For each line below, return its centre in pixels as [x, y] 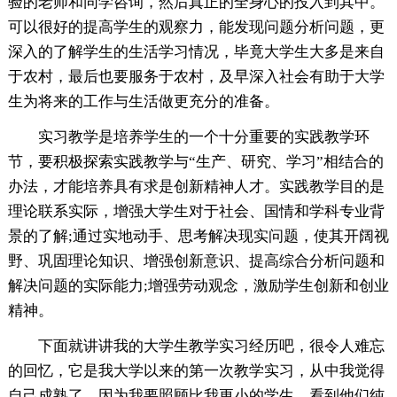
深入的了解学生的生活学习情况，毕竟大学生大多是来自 [196, 51]
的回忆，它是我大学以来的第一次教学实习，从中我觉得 [196, 370]
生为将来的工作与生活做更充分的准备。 [143, 101]
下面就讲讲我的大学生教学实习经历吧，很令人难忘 [211, 346]
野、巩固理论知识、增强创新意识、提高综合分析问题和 [196, 261]
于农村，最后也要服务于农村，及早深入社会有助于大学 [196, 76]
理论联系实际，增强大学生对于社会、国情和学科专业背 [196, 211]
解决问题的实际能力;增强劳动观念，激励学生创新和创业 [198, 285]
